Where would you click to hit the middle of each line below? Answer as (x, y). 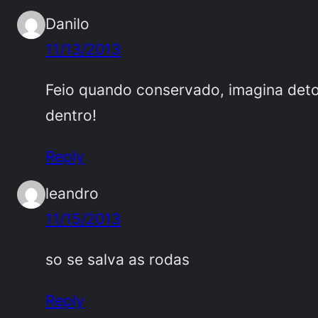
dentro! (71, 115)
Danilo (67, 23)
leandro (72, 193)
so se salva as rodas (117, 259)
